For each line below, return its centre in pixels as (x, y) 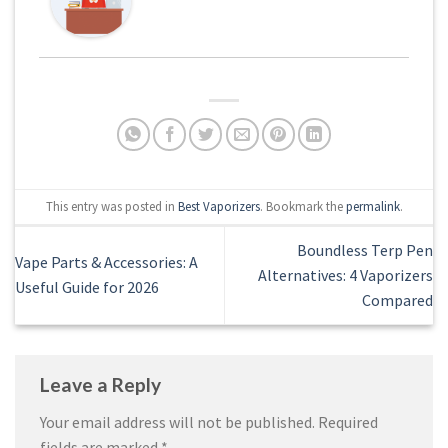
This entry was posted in (111, 205)
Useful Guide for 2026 (87, 287)
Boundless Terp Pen (365, 249)
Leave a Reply (102, 385)
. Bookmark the (302, 205)
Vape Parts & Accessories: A (106, 262)
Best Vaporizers (218, 205)
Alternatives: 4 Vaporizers (345, 274)
